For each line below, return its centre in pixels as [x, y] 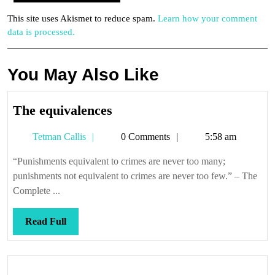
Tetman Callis [58, 137]
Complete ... [37, 191]
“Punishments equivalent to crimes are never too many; [119, 161]
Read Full [46, 221]
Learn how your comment [207, 18]
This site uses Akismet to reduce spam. [83, 18]
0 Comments [144, 137]
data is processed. [41, 32]
